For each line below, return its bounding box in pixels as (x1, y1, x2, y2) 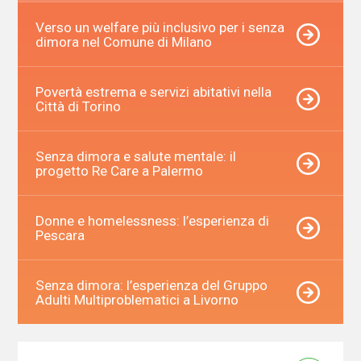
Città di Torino (35, 98, 121, 114)
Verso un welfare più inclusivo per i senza (35, 19, 284, 35)
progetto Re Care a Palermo (35, 162, 203, 179)
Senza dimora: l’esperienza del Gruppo (35, 276, 268, 293)
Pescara (35, 226, 85, 243)
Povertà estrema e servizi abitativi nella (35, 83, 272, 100)
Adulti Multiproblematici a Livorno (35, 291, 239, 308)
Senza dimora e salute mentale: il (35, 147, 236, 164)
